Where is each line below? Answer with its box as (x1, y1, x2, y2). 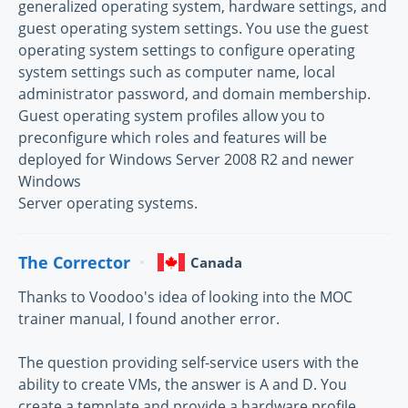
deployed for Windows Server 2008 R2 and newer (18, 149, 354, 170)
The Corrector (18, 250, 130, 273)
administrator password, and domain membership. (18, 84, 371, 105)
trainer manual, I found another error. (18, 309, 280, 330)
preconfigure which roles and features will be (18, 127, 327, 148)
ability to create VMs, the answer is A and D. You (18, 374, 347, 395)
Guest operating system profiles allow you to (18, 106, 325, 127)
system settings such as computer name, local (18, 62, 335, 83)
